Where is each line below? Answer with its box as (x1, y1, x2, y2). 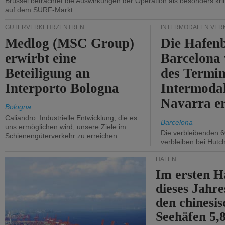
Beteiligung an (5, 66, 90, 81)
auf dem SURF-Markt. (5, 6, 75, 14)
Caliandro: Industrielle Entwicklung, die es (5, 114, 137, 122)
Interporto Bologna (5, 81, 120, 96)
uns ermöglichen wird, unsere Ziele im (5, 123, 126, 131)
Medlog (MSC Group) (5, 36, 135, 51)
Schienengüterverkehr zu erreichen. (5, 132, 119, 140)
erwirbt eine (5, 51, 77, 66)
